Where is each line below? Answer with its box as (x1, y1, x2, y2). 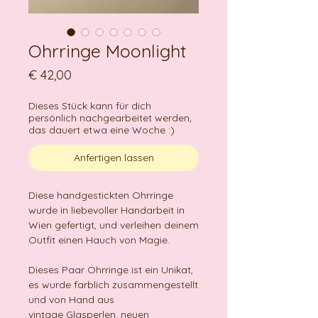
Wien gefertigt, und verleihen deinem (28, 219, 199, 232)
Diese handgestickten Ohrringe (28, 189, 173, 202)
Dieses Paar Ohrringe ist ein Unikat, (28, 263, 193, 277)
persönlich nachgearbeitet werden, (28, 111, 192, 125)
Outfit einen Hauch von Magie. (28, 234, 170, 247)
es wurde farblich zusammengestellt (28, 278, 198, 292)
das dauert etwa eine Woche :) (28, 124, 175, 137)
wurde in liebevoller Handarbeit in (28, 204, 185, 217)
